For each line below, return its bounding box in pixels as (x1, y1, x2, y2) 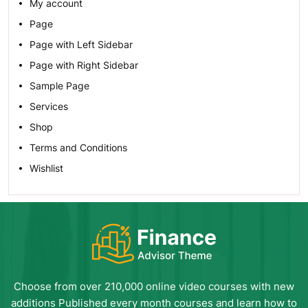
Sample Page (30, 80, 89, 91)
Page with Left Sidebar (30, 38, 133, 50)
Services (30, 100, 68, 112)
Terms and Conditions (30, 142, 127, 153)
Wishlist (30, 162, 63, 174)
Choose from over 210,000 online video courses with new (14, 280, 294, 293)
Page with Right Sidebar (30, 59, 138, 71)
